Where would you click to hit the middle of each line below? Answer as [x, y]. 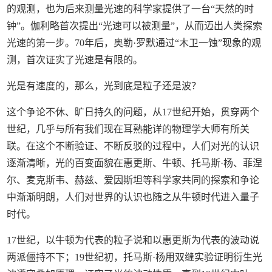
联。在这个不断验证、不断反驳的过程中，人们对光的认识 [133, 146]
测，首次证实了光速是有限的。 [75, 59]
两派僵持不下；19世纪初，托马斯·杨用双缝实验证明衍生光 [135, 257]
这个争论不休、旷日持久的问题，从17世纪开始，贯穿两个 [133, 112]
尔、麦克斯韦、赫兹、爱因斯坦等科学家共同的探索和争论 [133, 180]
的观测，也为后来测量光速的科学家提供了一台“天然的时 [131, 8]
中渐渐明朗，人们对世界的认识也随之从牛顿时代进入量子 [133, 197]
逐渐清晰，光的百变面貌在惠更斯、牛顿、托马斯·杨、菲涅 [135, 163]
